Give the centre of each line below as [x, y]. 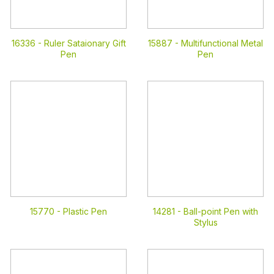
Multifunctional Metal [222, 43]
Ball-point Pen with [221, 211]
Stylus [206, 222]
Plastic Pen [85, 211]
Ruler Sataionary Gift [85, 43]
